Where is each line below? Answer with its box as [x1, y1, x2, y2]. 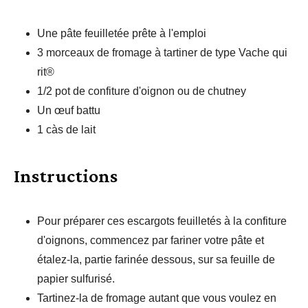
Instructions [14, 165, 118, 186]
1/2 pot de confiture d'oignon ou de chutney [37, 85, 246, 97]
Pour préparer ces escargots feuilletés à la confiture [37, 215, 287, 227]
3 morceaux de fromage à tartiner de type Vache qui [37, 47, 287, 58]
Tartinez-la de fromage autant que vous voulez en [37, 292, 276, 304]
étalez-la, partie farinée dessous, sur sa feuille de [37, 254, 275, 265]
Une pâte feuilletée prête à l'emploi [37, 27, 206, 39]
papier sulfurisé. [37, 273, 115, 285]
